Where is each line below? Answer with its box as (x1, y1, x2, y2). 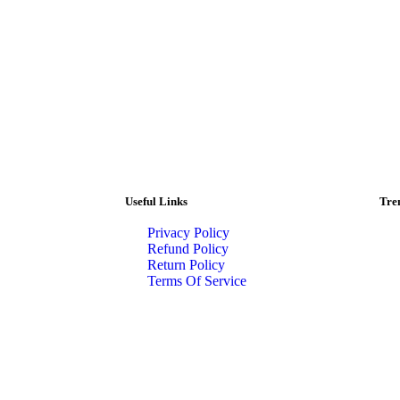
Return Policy (147, 257, 225, 273)
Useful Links (125, 195, 187, 209)
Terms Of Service (147, 273, 246, 289)
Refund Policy (147, 241, 229, 257)
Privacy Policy (147, 225, 229, 241)
